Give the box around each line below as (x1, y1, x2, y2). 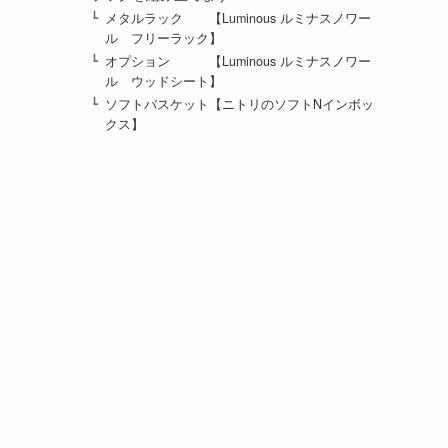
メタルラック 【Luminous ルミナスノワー (105, 8, 372, 27)
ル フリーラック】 (105, 28, 223, 47)
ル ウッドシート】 (105, 72, 223, 91)
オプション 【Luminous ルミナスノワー (105, 52, 372, 71)
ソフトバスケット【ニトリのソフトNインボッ (105, 95, 375, 114)
